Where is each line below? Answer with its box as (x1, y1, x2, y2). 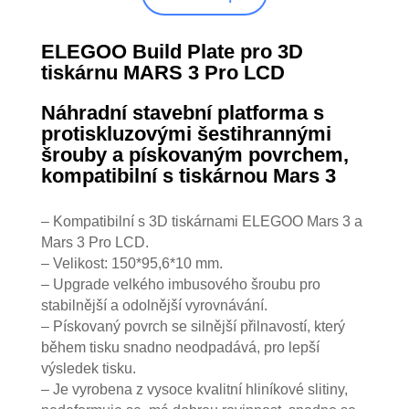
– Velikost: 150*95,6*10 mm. (40, 256, 223, 271)
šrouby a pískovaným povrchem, (40, 143, 349, 166)
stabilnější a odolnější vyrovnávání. (40, 298, 267, 313)
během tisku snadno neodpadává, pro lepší (40, 340, 320, 355)
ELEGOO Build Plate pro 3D (40, 40, 303, 63)
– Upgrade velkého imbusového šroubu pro (40, 277, 320, 292)
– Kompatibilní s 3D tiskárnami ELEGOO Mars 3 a (40, 214, 362, 229)
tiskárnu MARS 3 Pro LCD (40, 61, 285, 84)
